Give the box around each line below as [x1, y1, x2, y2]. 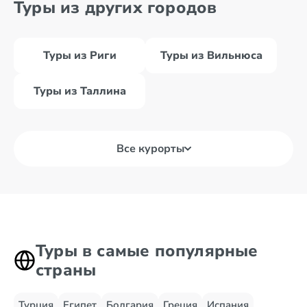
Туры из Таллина [33, 84, 126, 99]
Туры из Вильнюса [160, 48, 262, 63]
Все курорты [116, 141, 184, 156]
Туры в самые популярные [36, 240, 258, 262]
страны [36, 259, 97, 281]
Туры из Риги [42, 48, 116, 63]
